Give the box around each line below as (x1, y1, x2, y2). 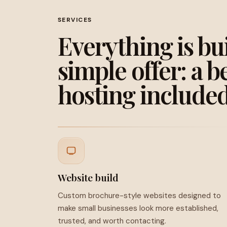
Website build (58, 170, 119, 184)
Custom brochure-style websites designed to (58, 190, 221, 201)
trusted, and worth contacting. (58, 215, 166, 226)
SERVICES (58, 15, 92, 24)
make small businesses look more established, (58, 203, 218, 213)
